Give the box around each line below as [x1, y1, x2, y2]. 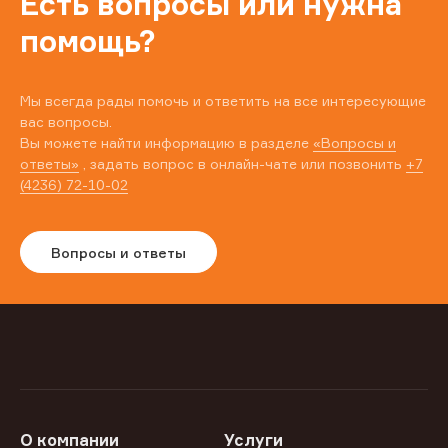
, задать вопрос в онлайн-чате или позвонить [79, 155, 406, 173]
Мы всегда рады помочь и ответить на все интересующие [20, 92, 426, 110]
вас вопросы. [20, 113, 112, 131]
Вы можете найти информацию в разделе [20, 134, 313, 152]
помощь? [20, 23, 156, 60]
